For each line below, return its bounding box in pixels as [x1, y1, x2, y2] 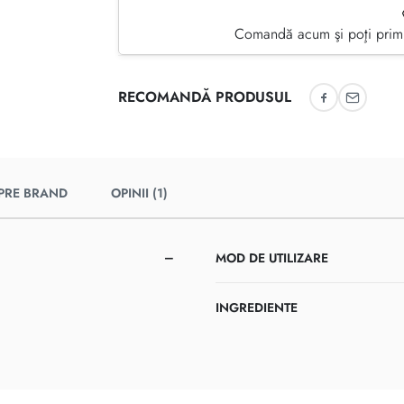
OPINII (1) [111, 184, 168, 203]
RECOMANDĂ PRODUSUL [117, 87, 291, 108]
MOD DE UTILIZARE [216, 249, 328, 268]
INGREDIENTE [216, 298, 298, 317]
